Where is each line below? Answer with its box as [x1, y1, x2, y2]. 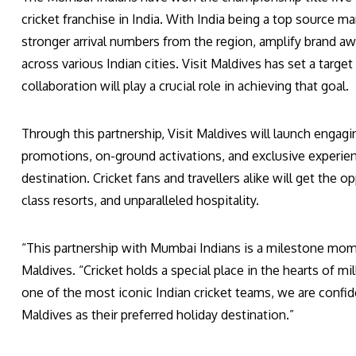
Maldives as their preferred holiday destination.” [21, 306, 294, 323]
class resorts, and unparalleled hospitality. [21, 192, 259, 208]
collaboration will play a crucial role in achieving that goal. [21, 77, 349, 94]
